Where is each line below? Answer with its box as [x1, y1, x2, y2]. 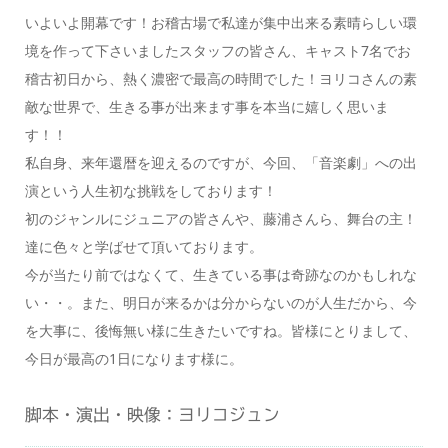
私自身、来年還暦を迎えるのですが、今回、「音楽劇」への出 [24, 153, 417, 173]
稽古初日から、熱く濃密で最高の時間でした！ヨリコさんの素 [24, 69, 417, 89]
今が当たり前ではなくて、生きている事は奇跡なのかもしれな [24, 265, 417, 285]
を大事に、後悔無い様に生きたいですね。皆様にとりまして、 [24, 321, 417, 341]
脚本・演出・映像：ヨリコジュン [24, 406, 280, 424]
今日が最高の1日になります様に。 [24, 349, 243, 369]
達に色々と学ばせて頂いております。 [24, 237, 263, 257]
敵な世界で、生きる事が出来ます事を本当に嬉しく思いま [24, 97, 389, 117]
